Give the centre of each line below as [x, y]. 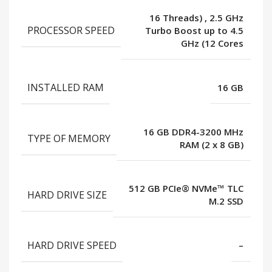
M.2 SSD [226, 201]
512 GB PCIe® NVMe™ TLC [186, 189]
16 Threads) [177, 18]
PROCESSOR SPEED [71, 31]
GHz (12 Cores [212, 43]
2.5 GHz [226, 18]
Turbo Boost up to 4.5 [194, 31]
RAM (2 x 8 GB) [212, 145]
